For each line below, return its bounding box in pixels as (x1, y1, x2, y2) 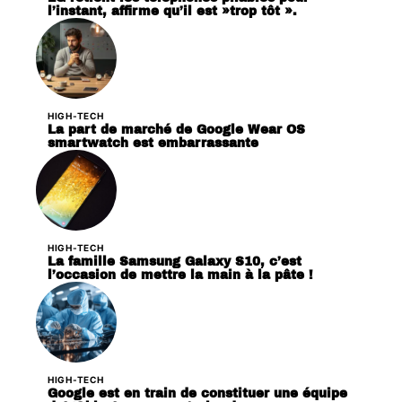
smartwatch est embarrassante (48, 136, 258, 151)
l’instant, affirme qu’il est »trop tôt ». (48, 4, 297, 19)
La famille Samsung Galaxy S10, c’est (48, 255, 301, 269)
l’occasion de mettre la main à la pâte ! (48, 268, 313, 283)
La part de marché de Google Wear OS (48, 123, 305, 137)
